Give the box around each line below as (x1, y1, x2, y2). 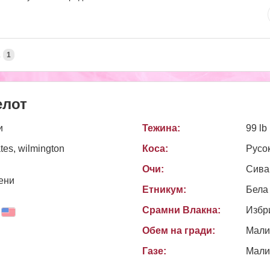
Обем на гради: (142, 225, 215, 236)
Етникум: (142, 184, 186, 195)
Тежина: (142, 122, 180, 133)
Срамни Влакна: (142, 204, 221, 215)
